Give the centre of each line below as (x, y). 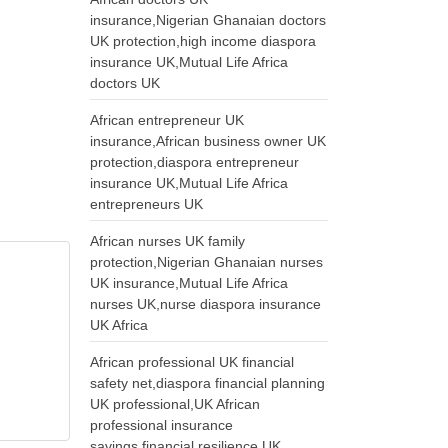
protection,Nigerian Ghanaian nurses (207, 262)
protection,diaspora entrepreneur (195, 162)
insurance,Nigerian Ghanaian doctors (208, 20)
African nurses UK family (168, 241)
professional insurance (162, 425)
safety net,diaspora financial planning (208, 383)
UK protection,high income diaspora (203, 41)
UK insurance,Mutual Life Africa (189, 283)
